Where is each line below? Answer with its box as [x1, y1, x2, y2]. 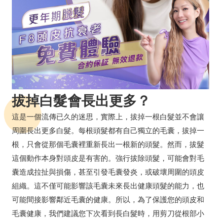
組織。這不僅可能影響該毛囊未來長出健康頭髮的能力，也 [12, 180, 204, 190]
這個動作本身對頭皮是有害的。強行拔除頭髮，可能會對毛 [12, 152, 204, 163]
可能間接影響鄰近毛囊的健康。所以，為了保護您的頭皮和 [12, 194, 204, 204]
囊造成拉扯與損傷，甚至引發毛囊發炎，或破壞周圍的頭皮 [12, 166, 204, 177]
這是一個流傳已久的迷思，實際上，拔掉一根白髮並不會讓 [12, 111, 204, 121]
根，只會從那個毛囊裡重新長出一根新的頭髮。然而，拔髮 [12, 139, 204, 149]
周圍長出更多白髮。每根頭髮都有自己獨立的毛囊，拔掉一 [12, 125, 204, 135]
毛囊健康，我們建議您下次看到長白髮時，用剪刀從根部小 [12, 208, 204, 218]
